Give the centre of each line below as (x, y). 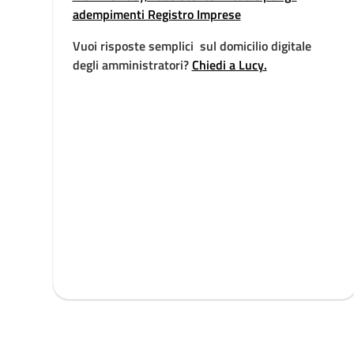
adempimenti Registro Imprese (156, 14)
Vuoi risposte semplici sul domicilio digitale (192, 46)
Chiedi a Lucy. (229, 65)
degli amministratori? (132, 65)
